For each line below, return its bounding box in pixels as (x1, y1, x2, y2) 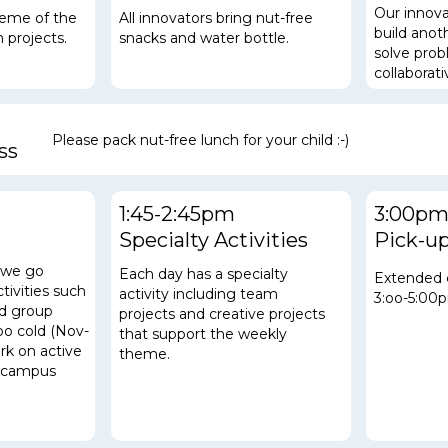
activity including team (119, 284, 278, 303)
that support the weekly (119, 324, 287, 343)
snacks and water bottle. (119, 28, 289, 47)
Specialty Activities (119, 227, 308, 252)
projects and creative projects (119, 304, 325, 323)
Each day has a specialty (119, 264, 288, 283)
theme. (119, 344, 170, 363)
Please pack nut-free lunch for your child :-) (52, 130, 349, 149)
